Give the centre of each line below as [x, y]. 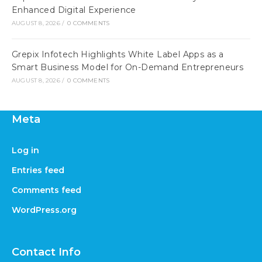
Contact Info [46, 252]
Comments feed [46, 190]
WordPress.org [44, 210]
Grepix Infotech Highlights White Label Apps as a [118, 54]
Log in [25, 150]
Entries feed [38, 170]
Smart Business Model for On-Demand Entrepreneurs [128, 67]
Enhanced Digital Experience [74, 10]
